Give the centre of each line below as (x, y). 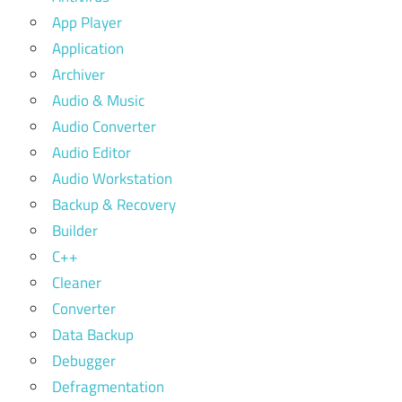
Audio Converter (104, 127)
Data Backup (93, 335)
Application (88, 48)
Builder (75, 231)
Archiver (79, 74)
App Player (87, 22)
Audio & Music (98, 100)
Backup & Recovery (114, 205)
